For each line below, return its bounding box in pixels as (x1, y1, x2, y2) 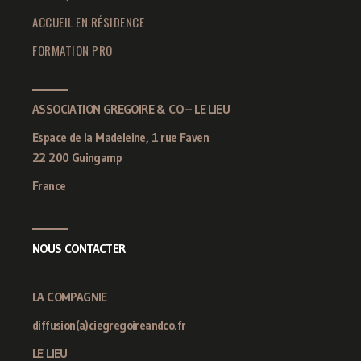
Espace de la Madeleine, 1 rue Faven (32, 129, 209, 145)
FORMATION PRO (32, 40, 113, 59)
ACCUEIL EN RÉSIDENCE (32, 12, 144, 31)
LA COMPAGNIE (32, 288, 107, 305)
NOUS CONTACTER (32, 240, 126, 256)
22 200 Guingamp (32, 149, 122, 165)
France (32, 177, 66, 193)
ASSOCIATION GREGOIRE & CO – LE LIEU (32, 101, 230, 117)
